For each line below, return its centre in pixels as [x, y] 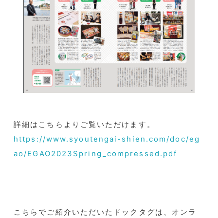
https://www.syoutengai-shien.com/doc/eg [107, 139]
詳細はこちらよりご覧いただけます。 [84, 124]
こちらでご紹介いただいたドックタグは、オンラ [105, 212]
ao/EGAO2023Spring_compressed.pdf [96, 153]
